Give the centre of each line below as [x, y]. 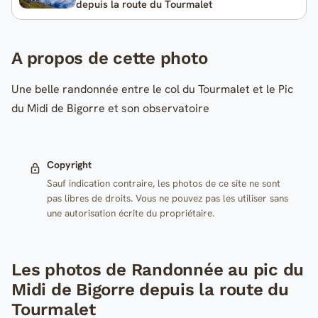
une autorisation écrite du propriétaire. [130, 213]
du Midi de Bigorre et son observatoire [110, 109]
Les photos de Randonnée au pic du [158, 269]
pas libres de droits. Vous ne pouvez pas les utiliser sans [167, 198]
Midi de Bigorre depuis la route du [150, 289]
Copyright [69, 165]
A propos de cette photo [110, 59]
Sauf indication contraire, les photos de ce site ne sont [163, 183]
